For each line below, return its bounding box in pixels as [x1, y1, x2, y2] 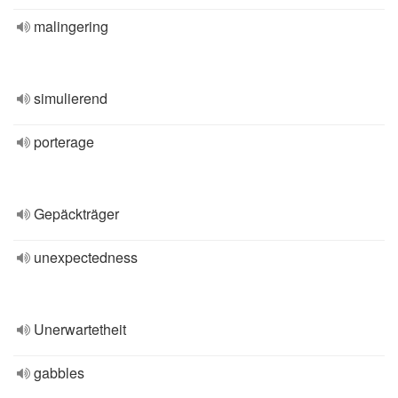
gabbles [34, 362, 84, 383]
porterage [34, 131, 94, 152]
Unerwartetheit [34, 319, 126, 339]
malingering [34, 16, 108, 36]
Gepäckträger [34, 203, 119, 224]
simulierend [34, 88, 107, 108]
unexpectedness [34, 247, 138, 267]
